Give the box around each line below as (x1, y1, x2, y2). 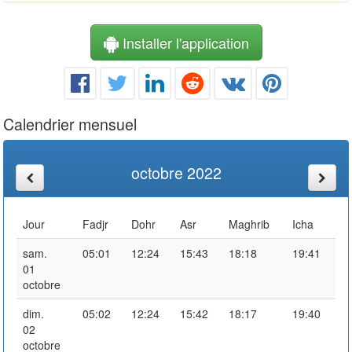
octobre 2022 (130, 160, 222, 184)
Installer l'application (118, 31, 249, 53)
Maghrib (229, 215, 269, 232)
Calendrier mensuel (3, 112, 137, 135)
